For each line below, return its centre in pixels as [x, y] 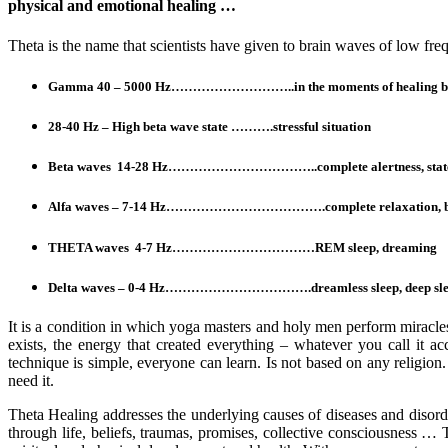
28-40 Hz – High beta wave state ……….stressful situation [209, 127]
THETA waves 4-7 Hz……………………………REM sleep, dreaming [242, 247]
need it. [31, 380]
